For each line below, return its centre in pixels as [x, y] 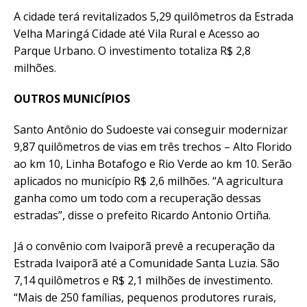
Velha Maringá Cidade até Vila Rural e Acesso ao [137, 34]
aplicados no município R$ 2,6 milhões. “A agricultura [148, 181]
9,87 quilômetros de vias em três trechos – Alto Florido [153, 147]
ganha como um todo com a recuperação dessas [137, 198]
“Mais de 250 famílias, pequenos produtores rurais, [145, 297]
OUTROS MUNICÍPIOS [72, 99]
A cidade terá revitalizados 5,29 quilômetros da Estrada [153, 16]
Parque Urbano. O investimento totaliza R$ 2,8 [132, 51]
